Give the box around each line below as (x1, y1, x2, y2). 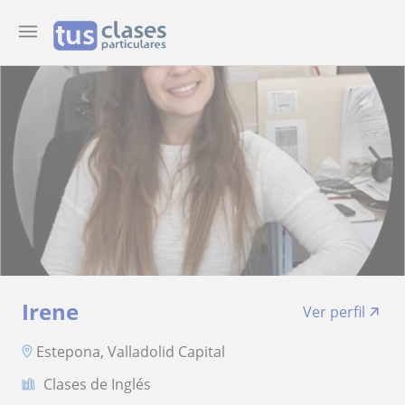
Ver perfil (303, 302, 365, 322)
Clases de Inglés (43, 373, 151, 394)
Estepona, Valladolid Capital (36, 341, 225, 362)
